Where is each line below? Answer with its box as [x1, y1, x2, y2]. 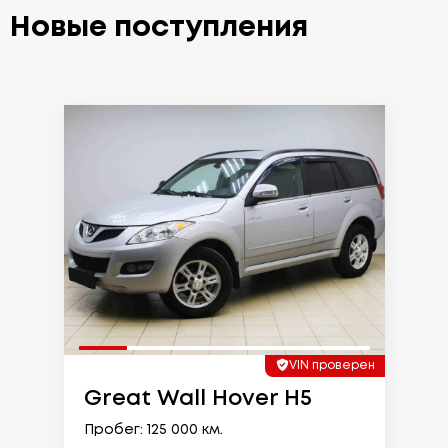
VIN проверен [288, 359, 375, 371]
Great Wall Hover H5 [83, 388, 312, 409]
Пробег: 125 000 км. [83, 423, 223, 436]
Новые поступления [10, 14, 308, 41]
